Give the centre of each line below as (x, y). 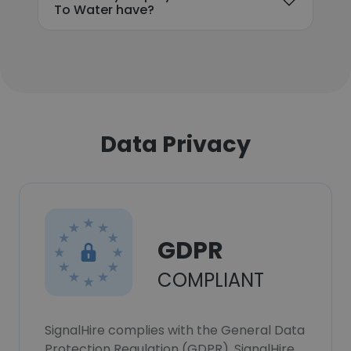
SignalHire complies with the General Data (175, 330)
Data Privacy (175, 144)
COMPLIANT (211, 280)
